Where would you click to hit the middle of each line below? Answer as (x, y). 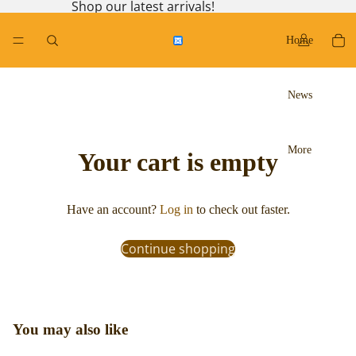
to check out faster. (241, 210)
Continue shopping (178, 249)
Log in (176, 210)
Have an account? (113, 210)
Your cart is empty (178, 163)
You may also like (70, 330)
